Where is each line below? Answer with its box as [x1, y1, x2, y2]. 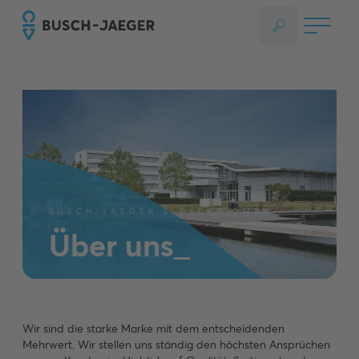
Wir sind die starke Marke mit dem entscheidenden [22, 321, 284, 337]
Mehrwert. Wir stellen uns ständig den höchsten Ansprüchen [22, 337, 330, 353]
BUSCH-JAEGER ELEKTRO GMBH [48, 206, 272, 217]
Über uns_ [48, 227, 190, 265]
